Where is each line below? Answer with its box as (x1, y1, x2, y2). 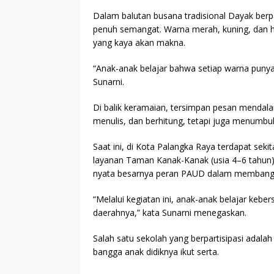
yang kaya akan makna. (93, 37, 185, 49)
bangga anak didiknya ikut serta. (93, 246, 219, 258)
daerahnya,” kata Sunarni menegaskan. (93, 207, 246, 219)
